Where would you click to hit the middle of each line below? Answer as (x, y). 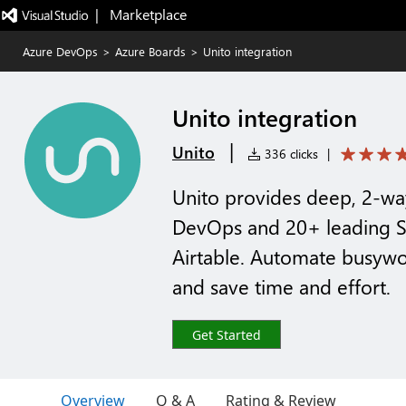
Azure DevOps (60, 51)
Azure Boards (150, 51)
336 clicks (290, 154)
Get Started (227, 335)
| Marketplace (140, 14)
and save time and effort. (281, 286)
